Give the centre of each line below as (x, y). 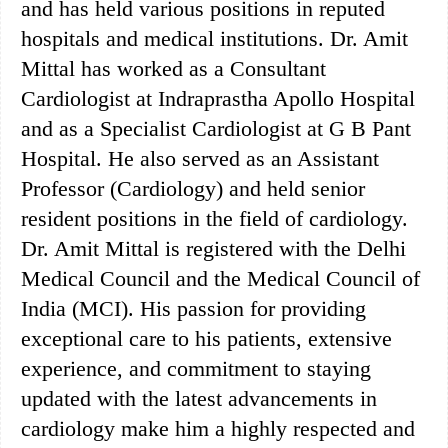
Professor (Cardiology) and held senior (193, 188)
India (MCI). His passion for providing (193, 308)
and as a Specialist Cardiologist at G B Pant (216, 128)
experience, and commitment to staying (196, 368)
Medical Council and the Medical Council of (220, 278)
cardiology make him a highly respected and (218, 428)
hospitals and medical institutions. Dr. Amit (214, 38)
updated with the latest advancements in (199, 398)
